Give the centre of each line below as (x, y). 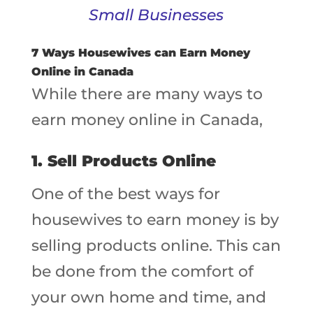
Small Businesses (156, 15)
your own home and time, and (148, 297)
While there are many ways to (147, 94)
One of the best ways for (125, 194)
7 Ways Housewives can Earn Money (140, 53)
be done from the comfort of (142, 271)
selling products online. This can (156, 246)
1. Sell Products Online (123, 161)
